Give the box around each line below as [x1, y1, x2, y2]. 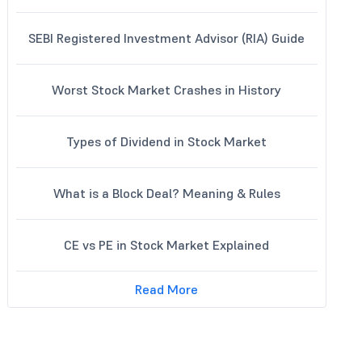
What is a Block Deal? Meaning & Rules [53, 185, 280, 201]
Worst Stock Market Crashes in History [52, 82, 282, 98]
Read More [135, 281, 199, 297]
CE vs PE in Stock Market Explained [64, 237, 270, 253]
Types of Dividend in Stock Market [66, 133, 267, 149]
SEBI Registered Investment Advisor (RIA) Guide [28, 30, 305, 46]
